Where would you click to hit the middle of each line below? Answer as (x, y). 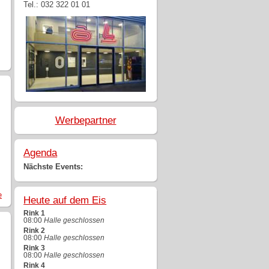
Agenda (41, 152)
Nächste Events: (53, 166)
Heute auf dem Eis (65, 200)
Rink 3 (35, 248)
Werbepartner (86, 120)
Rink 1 (35, 213)
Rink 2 (35, 230)
